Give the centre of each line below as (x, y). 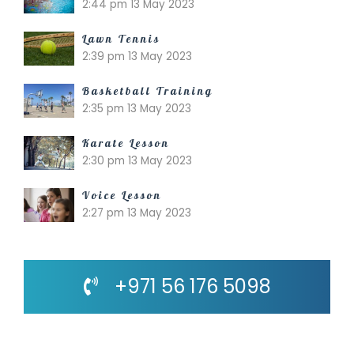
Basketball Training (148, 91)
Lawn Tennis (121, 39)
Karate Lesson (126, 143)
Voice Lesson (122, 195)
